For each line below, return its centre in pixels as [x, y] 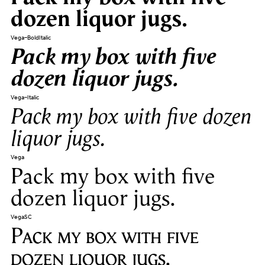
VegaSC [21, 217]
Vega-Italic [25, 98]
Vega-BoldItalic [30, 38]
